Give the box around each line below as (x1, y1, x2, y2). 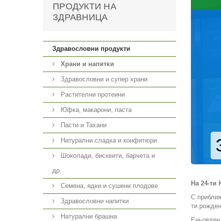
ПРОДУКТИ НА (53, 1, 116, 11)
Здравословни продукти (52, 45, 130, 52)
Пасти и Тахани (59, 121, 107, 129)
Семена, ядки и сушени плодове (59, 182, 158, 189)
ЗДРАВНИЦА (53, 12, 108, 22)
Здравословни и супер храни (59, 75, 147, 83)
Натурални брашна (59, 213, 117, 220)
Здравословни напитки (59, 197, 129, 205)
